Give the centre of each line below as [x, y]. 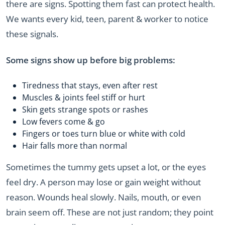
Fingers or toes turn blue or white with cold [104, 133]
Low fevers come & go [64, 121]
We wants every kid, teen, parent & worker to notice [107, 19]
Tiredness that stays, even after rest [90, 85]
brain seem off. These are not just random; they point [110, 212]
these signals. [32, 34]
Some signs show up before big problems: [91, 60]
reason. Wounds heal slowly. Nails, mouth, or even [103, 197]
